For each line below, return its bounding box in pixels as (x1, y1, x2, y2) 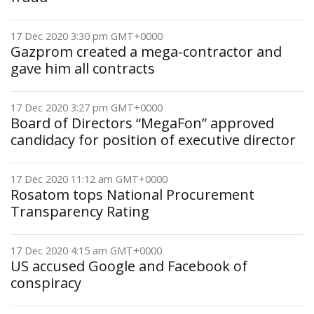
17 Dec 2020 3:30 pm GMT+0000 (11, 29, 163, 43)
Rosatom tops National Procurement (11, 185, 254, 204)
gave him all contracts (11, 59, 155, 78)
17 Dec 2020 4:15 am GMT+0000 (11, 244, 162, 257)
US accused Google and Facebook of (11, 257, 247, 275)
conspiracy (11, 273, 81, 292)
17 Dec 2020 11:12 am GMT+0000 (11, 172, 168, 186)
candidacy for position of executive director (11, 130, 296, 149)
